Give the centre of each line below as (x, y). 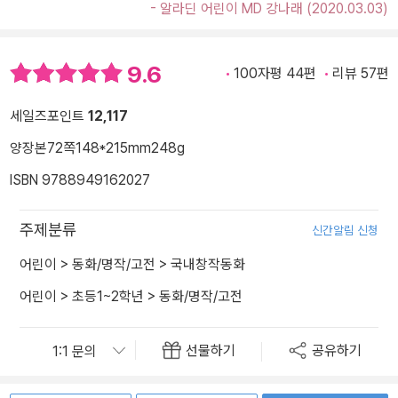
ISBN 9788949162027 (80, 180)
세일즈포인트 (49, 116)
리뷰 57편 (361, 73)
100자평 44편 (275, 73)
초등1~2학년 (108, 297)
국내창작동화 (208, 265)
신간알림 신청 (345, 231)
